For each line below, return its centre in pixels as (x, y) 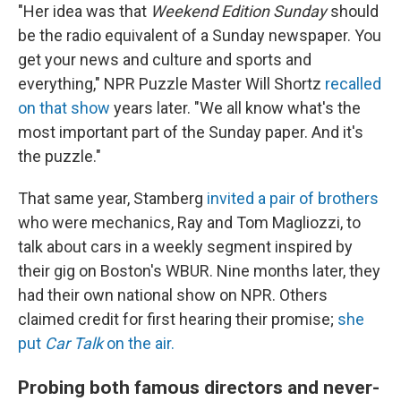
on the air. (139, 343)
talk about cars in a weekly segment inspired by (185, 246)
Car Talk (74, 343)
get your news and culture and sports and (165, 59)
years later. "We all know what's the (235, 107)
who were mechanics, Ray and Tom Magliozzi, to (189, 222)
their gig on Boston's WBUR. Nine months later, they (199, 270)
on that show (64, 107)
